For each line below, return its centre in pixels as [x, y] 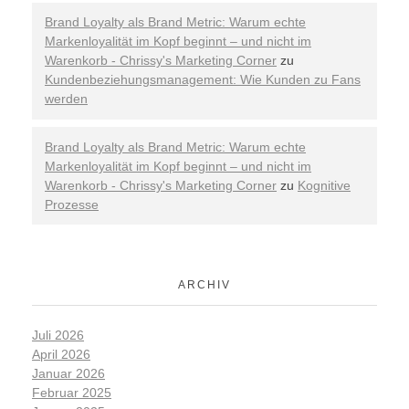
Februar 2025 [72, 393]
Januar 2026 [68, 374]
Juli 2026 [58, 336]
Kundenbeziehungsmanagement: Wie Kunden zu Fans [203, 80]
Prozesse [72, 204]
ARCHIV [204, 284]
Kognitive [324, 185]
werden [66, 99]
